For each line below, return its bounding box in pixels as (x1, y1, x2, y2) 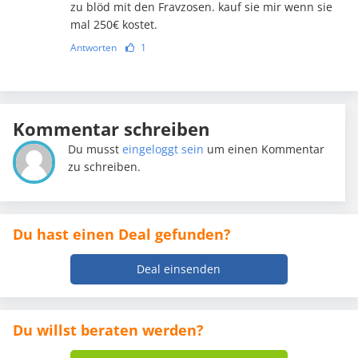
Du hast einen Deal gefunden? (13, 225, 231, 245)
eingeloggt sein (122, 141, 205, 157)
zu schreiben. (68, 159, 141, 175)
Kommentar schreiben (13, 117, 209, 141)
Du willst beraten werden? (13, 320, 204, 340)
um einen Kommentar (204, 141, 325, 157)
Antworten (70, 41, 117, 55)
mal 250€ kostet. (70, 17, 157, 33)
